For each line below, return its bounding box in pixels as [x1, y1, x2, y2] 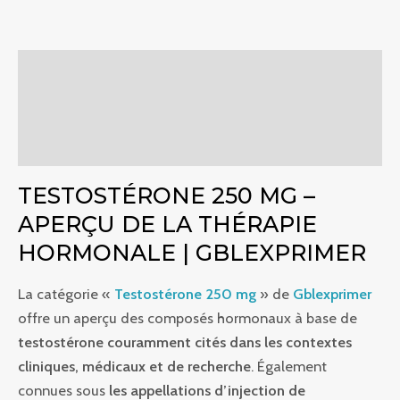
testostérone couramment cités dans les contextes [18, 333, 352, 352]
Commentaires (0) [18, 137, 137, 156]
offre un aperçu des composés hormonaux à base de [18, 309, 357, 328]
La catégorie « [18, 285, 111, 304]
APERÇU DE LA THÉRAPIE [18, 210, 317, 237]
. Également [251, 357, 327, 376]
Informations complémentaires [18, 98, 219, 117]
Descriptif [18, 60, 81, 79]
